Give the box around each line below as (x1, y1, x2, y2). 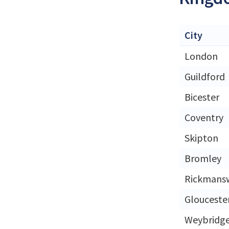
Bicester (185, 90, 219, 103)
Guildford (185, 70, 225, 83)
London (185, 49, 218, 62)
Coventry (185, 110, 223, 124)
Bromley (185, 151, 221, 165)
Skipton (185, 131, 218, 144)
